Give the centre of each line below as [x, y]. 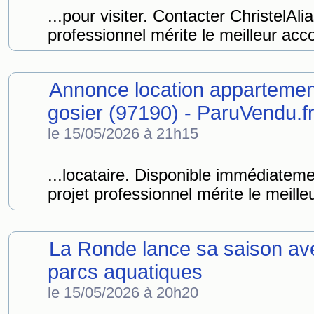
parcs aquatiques [125, 272]
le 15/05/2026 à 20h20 [123, 293]
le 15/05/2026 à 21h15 [123, 134]
